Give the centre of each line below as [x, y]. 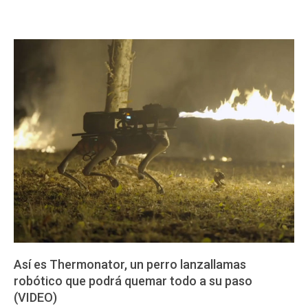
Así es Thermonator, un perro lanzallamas [130, 264]
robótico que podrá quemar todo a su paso [133, 280]
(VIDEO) [35, 297]
